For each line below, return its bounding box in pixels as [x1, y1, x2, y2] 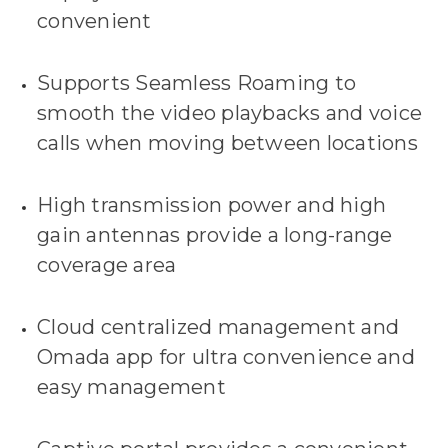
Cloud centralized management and [37, 315, 400, 340]
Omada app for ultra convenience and [37, 345, 415, 370]
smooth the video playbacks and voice [37, 101, 423, 126]
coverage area [37, 253, 177, 278]
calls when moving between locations [37, 131, 418, 156]
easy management [37, 375, 226, 400]
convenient [37, 9, 152, 34]
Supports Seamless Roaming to [37, 71, 357, 96]
